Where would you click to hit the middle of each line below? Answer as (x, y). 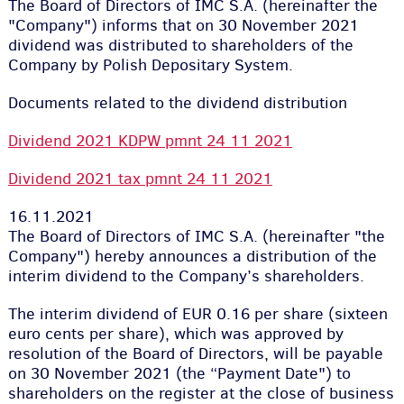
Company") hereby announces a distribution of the (192, 256)
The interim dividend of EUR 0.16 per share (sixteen (197, 314)
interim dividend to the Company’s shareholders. (186, 276)
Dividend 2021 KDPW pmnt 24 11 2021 (150, 141)
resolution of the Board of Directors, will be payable (195, 353)
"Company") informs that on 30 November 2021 (183, 25)
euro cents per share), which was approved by (175, 334)
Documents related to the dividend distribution (177, 103)
